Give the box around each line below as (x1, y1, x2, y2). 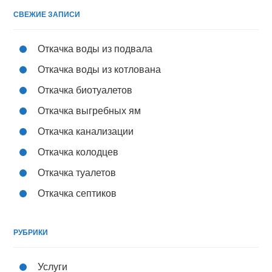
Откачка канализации (38, 126, 134, 137)
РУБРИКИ (13, 228, 49, 237)
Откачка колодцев (38, 147, 119, 158)
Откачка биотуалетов (38, 85, 133, 96)
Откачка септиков (38, 188, 117, 199)
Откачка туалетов (38, 168, 117, 178)
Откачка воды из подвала (38, 44, 153, 55)
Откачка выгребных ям (38, 106, 141, 117)
